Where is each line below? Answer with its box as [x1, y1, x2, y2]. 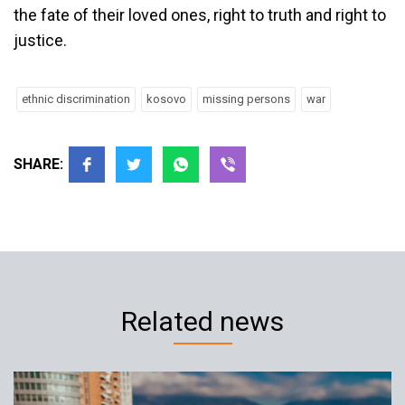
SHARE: [14, 155, 63, 173]
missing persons [202, 92, 290, 106]
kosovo [146, 92, 186, 106]
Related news [121, 306, 284, 337]
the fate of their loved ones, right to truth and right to [14, 5, 386, 24]
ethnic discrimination [22, 92, 130, 106]
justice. [14, 31, 67, 50]
